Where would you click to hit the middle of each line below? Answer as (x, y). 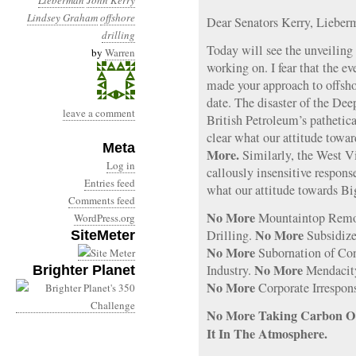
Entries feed (110, 183)
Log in (121, 165)
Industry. (230, 270)
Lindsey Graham (62, 17)
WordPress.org (104, 218)
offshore (118, 17)
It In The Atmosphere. (267, 334)
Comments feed (102, 200)
